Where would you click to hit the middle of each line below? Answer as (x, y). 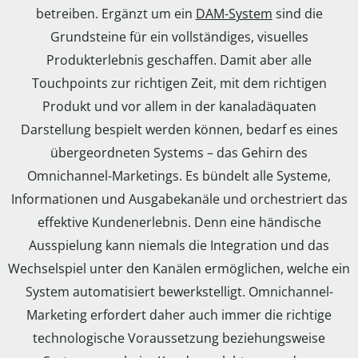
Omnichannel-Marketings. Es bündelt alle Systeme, (179, 176)
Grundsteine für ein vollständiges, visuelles (179, 37)
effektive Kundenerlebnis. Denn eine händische (179, 222)
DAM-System (234, 14)
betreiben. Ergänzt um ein (115, 14)
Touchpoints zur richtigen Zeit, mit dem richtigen (179, 83)
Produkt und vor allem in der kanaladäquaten (179, 106)
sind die (297, 14)
